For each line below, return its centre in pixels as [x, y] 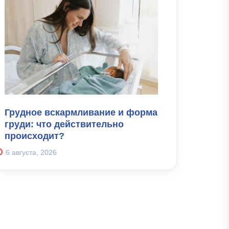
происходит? [35, 136]
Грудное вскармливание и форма [81, 112]
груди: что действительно [64, 124]
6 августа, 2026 [31, 152]
